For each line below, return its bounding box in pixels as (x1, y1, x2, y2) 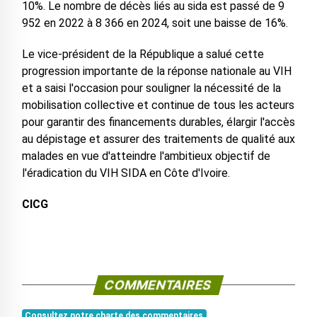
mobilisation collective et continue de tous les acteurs (21, 98, 294, 113)
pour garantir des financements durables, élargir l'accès (21, 115, 295, 129)
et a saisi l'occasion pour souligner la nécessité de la (21, 81, 281, 96)
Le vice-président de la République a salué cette (21, 47, 264, 62)
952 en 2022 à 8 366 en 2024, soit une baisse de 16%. (21, 16, 288, 30)
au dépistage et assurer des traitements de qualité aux (21, 132, 295, 146)
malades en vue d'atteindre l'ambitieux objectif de (21, 149, 270, 163)
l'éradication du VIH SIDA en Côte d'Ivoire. (21, 166, 230, 180)
